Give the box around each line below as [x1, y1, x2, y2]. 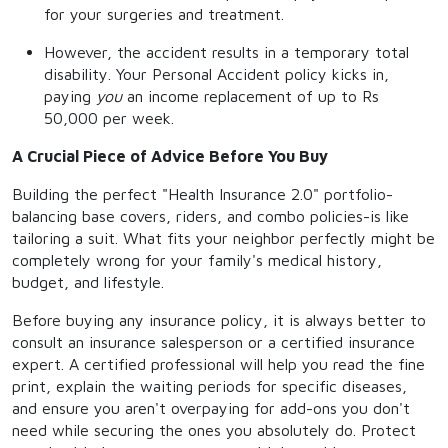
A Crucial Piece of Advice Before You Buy [12, 147, 328, 165]
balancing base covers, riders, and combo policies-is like [12, 207, 409, 225]
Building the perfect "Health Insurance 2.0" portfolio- [12, 185, 393, 203]
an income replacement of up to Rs [122, 87, 379, 105]
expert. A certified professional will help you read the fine [12, 355, 425, 373]
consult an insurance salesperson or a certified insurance [12, 333, 415, 351]
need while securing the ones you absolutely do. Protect [12, 421, 416, 439]
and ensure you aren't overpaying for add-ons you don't [12, 399, 410, 417]
